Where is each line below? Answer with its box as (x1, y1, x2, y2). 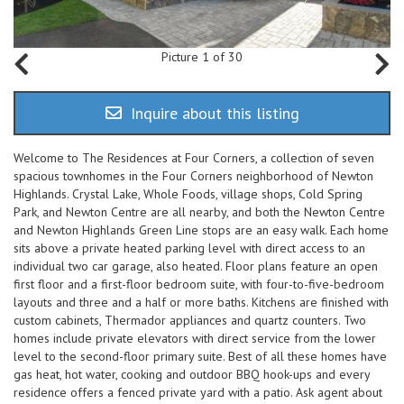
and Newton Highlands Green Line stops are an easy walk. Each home (14, 221, 389, 238)
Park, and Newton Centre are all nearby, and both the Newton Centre (14, 203, 385, 220)
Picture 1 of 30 (161, 48, 243, 65)
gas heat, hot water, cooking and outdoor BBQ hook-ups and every (14, 365, 370, 382)
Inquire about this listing (125, 102, 299, 124)
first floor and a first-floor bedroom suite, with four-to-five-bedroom (14, 275, 384, 292)
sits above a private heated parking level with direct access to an (14, 239, 365, 256)
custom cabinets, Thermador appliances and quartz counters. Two (14, 311, 366, 328)
